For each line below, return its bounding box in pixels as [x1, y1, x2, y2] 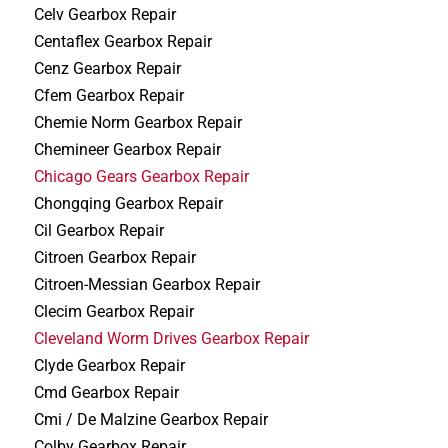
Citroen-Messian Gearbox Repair [34, 275, 261, 295]
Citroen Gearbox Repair [34, 248, 197, 268]
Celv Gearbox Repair [34, 5, 177, 25]
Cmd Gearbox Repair [34, 383, 180, 403]
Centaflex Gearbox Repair [34, 32, 213, 52]
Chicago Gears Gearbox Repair [34, 167, 250, 187]
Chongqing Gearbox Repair [34, 194, 224, 214]
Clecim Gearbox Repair [34, 302, 195, 322]
